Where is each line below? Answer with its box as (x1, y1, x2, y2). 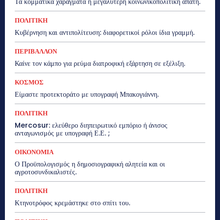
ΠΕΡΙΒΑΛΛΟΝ (15, 46, 57, 56)
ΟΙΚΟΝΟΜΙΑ (15, 147, 54, 157)
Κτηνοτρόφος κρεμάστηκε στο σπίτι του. (15, 197, 130, 208)
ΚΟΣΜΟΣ (15, 77, 44, 87)
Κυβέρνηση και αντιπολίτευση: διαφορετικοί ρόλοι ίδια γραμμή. (15, 27, 194, 37)
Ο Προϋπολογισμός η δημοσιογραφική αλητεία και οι (15, 159, 165, 169)
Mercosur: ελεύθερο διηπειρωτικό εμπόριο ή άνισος (15, 120, 167, 130)
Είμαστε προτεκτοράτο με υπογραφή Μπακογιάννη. (15, 89, 159, 99)
